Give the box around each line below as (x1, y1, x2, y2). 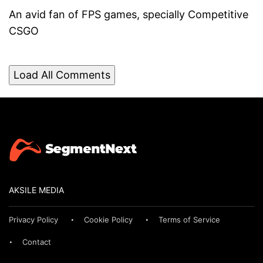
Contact (22, 237, 51, 247)
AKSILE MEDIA (9, 185, 64, 195)
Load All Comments (14, 69, 110, 82)
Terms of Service (159, 215, 220, 225)
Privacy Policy (9, 215, 58, 225)
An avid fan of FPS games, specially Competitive (9, 8, 248, 21)
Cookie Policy (84, 215, 133, 225)
